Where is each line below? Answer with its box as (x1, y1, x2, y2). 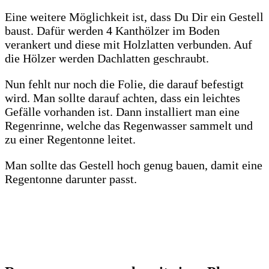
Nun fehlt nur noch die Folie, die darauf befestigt (5, 77, 244, 91)
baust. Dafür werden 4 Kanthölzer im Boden (5, 24, 220, 38)
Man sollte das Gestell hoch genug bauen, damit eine (5, 159, 262, 172)
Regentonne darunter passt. (5, 172, 137, 186)
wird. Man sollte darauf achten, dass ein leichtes (5, 91, 240, 105)
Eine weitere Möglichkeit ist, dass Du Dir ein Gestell (5, 10, 264, 24)
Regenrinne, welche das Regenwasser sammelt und (5, 119, 253, 133)
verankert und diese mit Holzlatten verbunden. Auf (5, 38, 252, 52)
